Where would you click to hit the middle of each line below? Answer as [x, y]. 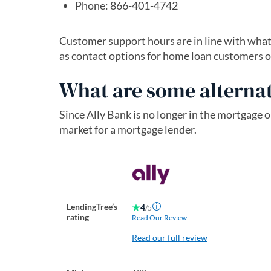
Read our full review [170, 238]
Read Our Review [159, 218]
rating [78, 217]
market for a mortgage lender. [128, 130]
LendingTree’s [92, 207]
